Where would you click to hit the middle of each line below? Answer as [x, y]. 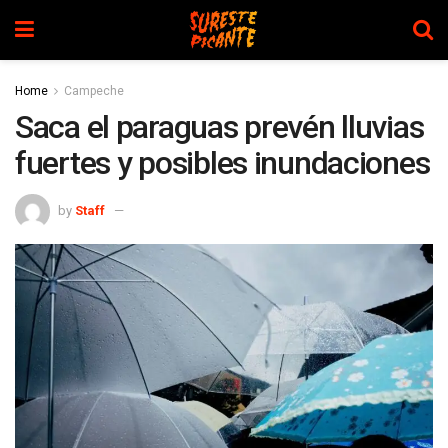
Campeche [94, 91]
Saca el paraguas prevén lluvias [219, 127]
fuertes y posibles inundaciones [222, 163]
